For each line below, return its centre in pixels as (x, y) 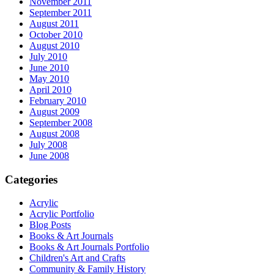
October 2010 (56, 34)
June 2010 (49, 67)
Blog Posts (50, 225)
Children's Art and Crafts (77, 258)
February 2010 (58, 100)
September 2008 (61, 122)
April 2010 (50, 89)
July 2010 (48, 56)
